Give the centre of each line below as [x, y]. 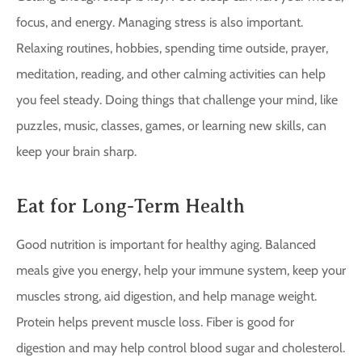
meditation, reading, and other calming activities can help [171, 74]
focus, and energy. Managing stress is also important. [160, 23]
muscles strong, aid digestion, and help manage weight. [166, 297]
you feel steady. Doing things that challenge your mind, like [177, 100]
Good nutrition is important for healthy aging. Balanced [166, 245]
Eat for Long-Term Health [130, 206]
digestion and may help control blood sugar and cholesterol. [181, 348]
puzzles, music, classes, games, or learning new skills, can [171, 126]
